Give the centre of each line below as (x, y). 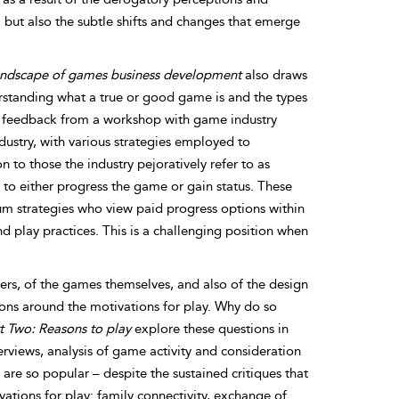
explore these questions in (209, 329)
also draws (274, 75)
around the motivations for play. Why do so (149, 306)
